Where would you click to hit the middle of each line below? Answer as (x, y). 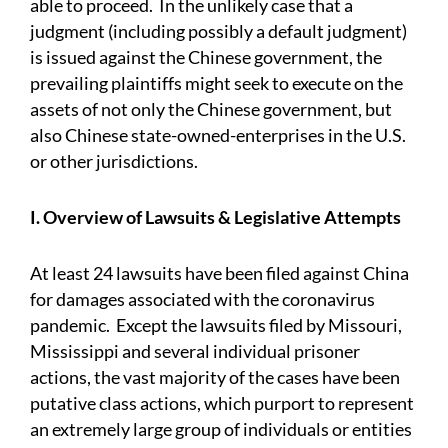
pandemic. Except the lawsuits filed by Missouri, (216, 325)
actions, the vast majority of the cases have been (215, 377)
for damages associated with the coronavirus (202, 299)
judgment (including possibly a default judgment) (218, 31)
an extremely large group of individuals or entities (221, 429)
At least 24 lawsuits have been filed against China (219, 273)
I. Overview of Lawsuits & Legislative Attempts (215, 217)
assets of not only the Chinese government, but (211, 109)
